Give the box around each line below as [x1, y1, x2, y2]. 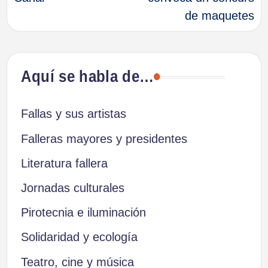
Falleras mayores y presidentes [20, 132, 187, 145]
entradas [13, 9, 112, 37]
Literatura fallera [20, 156, 108, 170]
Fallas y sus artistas [20, 107, 126, 121]
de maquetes [184, 9, 254, 23]
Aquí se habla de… [20, 68, 154, 86]
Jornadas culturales [20, 181, 124, 195]
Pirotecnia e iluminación [20, 206, 146, 220]
